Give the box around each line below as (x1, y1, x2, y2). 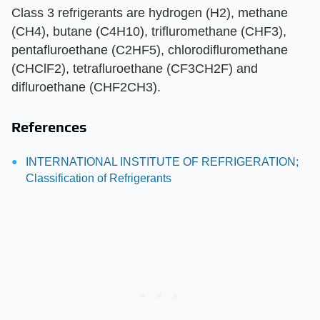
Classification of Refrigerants (26, 172, 171, 185)
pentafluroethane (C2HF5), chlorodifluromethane (11, 43, 288, 58)
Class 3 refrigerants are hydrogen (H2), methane (11, 6, 288, 21)
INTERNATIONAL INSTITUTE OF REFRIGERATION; (26, 156, 299, 169)
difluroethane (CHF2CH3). (11, 80, 161, 95)
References (11, 119, 87, 136)
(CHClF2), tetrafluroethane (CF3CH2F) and (11, 61, 258, 76)
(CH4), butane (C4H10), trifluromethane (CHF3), (11, 24, 286, 39)
